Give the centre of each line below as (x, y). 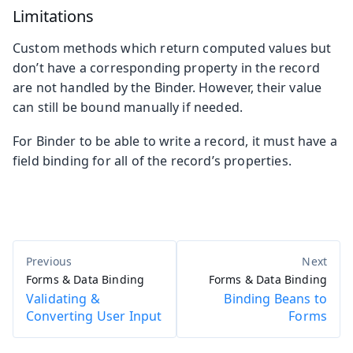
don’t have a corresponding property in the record (166, 67)
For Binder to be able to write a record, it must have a (175, 141)
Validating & (63, 298)
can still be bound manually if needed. (128, 107)
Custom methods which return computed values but (172, 48)
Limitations (53, 16)
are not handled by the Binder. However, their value (167, 87)
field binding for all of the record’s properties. (152, 160)
